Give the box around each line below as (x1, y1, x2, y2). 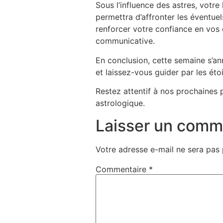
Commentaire (96, 164, 149, 174)
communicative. (96, 36, 155, 46)
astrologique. (96, 98, 145, 109)
